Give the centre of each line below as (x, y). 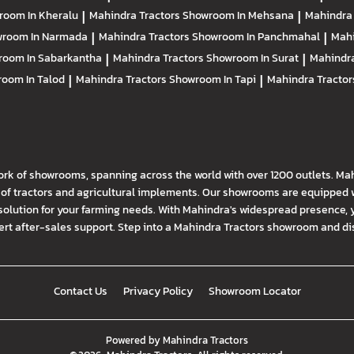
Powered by (133, 341)
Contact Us (80, 291)
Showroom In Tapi (213, 79)
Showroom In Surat (252, 58)
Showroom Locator (254, 291)
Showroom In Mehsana (238, 15)
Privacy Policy (158, 291)
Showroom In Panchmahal (256, 37)
